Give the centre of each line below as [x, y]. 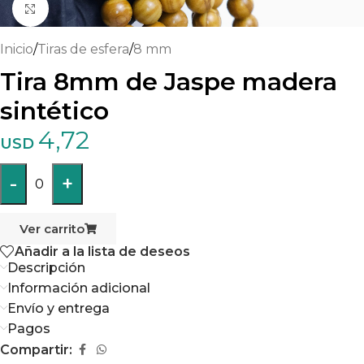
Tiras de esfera [83, 49]
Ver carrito [52, 229]
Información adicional [79, 288]
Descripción [46, 268]
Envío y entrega [58, 309]
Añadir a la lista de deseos [102, 251]
